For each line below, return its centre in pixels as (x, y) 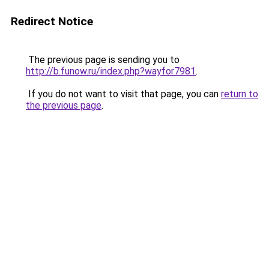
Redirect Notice (52, 21)
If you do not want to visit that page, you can (123, 94)
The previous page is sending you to (103, 60)
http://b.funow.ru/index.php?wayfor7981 (111, 71)
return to (240, 94)
